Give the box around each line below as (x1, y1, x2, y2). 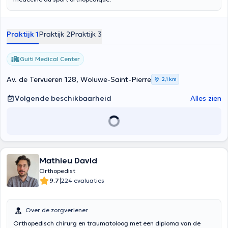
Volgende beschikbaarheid (15, 94, 111, 103)
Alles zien (190, 94, 221, 103)
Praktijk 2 (39, 30, 70, 39)
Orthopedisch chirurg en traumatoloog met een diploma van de (13, 219, 201, 227)
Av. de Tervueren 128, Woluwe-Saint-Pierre (7, 75, 151, 84)
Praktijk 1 (7, 30, 39, 39)
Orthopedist (39, 167, 75, 175)
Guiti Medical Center (20, 55, 80, 63)
